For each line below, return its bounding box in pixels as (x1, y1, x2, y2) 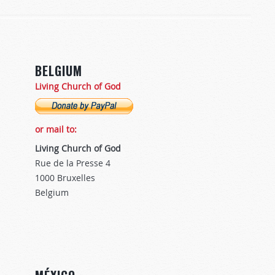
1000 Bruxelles (35, 172, 95, 184)
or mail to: (35, 123, 77, 136)
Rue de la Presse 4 (35, 157, 110, 169)
